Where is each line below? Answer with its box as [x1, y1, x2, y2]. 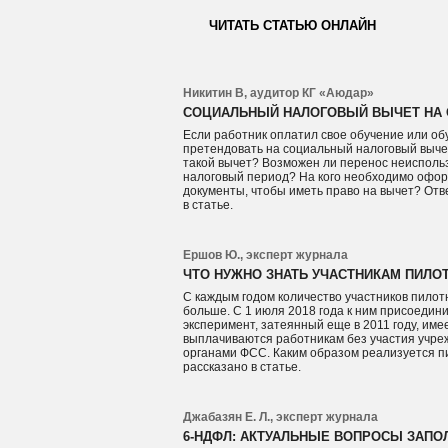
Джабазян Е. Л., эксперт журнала [183, 410, 379, 424]
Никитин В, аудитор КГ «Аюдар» [183, 86, 375, 100]
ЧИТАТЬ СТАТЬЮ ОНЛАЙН [209, 18, 377, 33]
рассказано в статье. [183, 360, 302, 374]
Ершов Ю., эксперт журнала [183, 248, 349, 262]
